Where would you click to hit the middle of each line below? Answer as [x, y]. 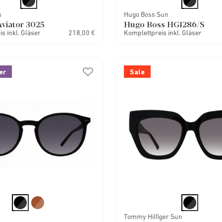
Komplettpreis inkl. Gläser [163, 33]
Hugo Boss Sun [146, 14]
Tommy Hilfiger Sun [153, 217]
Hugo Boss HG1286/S [165, 24]
